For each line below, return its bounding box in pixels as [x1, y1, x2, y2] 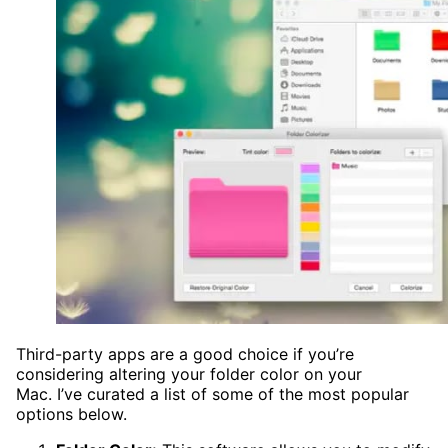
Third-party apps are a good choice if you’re [16, 344, 354, 365]
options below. [16, 404, 127, 425]
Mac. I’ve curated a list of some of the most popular [16, 384, 409, 405]
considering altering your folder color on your [16, 364, 362, 385]
